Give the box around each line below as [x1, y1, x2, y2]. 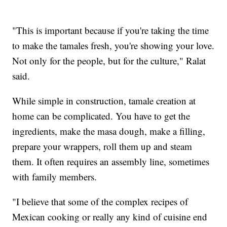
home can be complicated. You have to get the [12, 109, 191, 122]
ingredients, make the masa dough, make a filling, [12, 124, 206, 137]
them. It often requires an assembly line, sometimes [12, 155, 210, 168]
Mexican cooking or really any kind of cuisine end [12, 210, 208, 223]
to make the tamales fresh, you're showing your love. [12, 39, 215, 52]
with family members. [12, 170, 97, 183]
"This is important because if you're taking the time [12, 23, 209, 36]
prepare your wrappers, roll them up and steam [12, 139, 193, 153]
